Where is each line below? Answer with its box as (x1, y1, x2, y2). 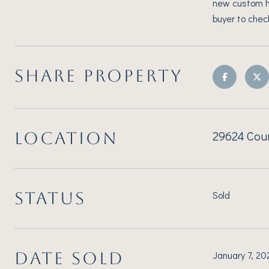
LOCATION (14, 128, 118, 148)
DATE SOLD (14, 249, 124, 268)
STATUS (14, 189, 86, 208)
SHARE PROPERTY (14, 66, 183, 85)
